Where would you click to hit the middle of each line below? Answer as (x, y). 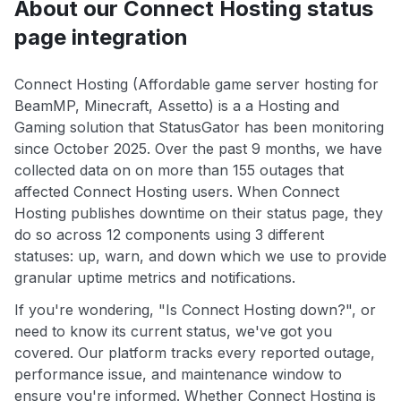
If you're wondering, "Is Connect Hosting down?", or (195, 310)
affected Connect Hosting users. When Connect (177, 192)
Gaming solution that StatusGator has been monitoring (199, 128)
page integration (101, 38)
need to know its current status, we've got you (173, 332)
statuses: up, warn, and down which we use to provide (200, 256)
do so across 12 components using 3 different (169, 235)
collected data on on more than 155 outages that (179, 171)
